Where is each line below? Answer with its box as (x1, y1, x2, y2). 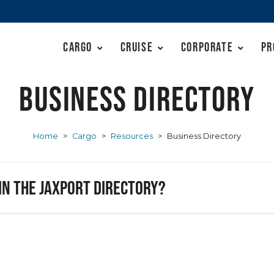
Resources (111, 131, 153, 141)
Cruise (120, 40, 154, 54)
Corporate (180, 40, 234, 54)
